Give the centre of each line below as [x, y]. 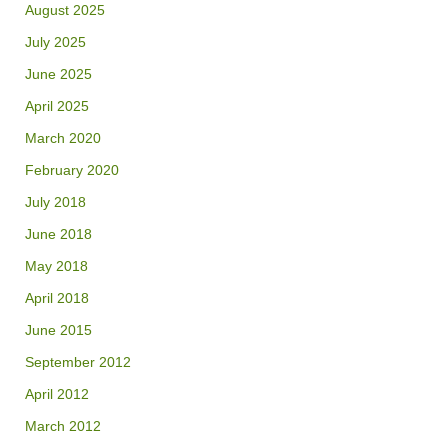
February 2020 [72, 171]
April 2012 [57, 395]
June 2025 [58, 75]
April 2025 [57, 107]
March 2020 [63, 139]
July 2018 [55, 203]
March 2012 [63, 427]
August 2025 [65, 11]
